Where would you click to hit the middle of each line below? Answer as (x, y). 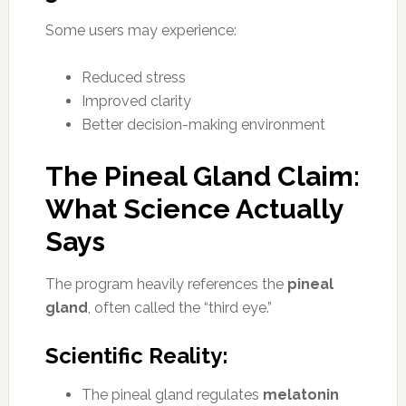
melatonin (300, 394)
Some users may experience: (140, 30)
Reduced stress (133, 77)
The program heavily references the (166, 284)
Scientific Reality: (136, 355)
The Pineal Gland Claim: (202, 176)
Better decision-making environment (203, 124)
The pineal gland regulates (172, 394)
